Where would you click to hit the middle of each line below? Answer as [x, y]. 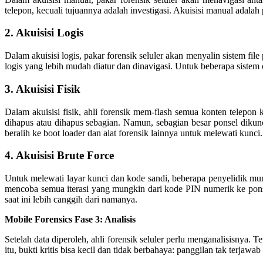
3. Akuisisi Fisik [43, 89]
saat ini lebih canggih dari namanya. [71, 199]
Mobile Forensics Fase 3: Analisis [70, 219]
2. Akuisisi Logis [44, 33]
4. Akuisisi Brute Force [59, 156]
